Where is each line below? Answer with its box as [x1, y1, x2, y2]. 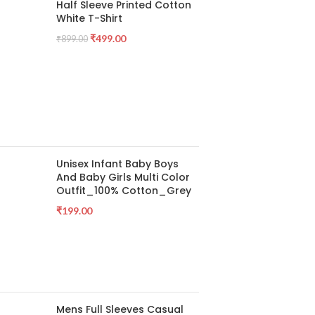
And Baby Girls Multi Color [56, 170, 190, 184]
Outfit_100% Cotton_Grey [56, 184, 191, 198]
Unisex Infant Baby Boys [56, 157, 179, 171]
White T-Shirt [56, 11, 122, 25]
